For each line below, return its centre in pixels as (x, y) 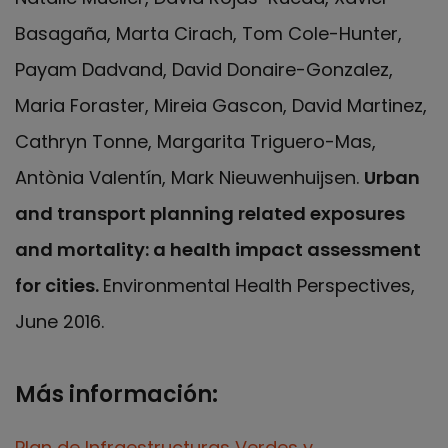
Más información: (116, 394)
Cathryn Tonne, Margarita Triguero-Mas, (195, 141)
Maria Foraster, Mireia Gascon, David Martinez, (221, 105)
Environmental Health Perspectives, (259, 285)
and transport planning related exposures (210, 213)
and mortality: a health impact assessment (218, 249)
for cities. (59, 285)
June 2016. (59, 321)
